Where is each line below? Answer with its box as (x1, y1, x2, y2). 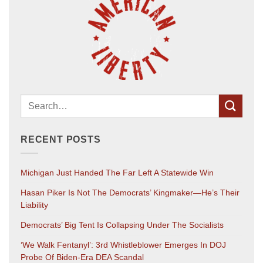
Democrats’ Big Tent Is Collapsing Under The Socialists (21, 220, 224, 230)
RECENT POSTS (21, 134, 101, 144)
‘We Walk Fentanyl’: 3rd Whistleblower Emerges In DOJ (21, 240, 226, 250)
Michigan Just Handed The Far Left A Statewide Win (21, 168, 214, 178)
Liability (21, 200, 48, 210)
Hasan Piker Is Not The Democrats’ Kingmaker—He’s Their (21, 188, 240, 198)
